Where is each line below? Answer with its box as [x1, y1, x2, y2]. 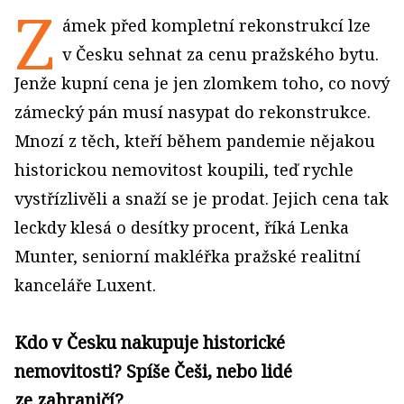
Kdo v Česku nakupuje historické [14, 330, 285, 354]
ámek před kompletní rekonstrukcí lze [62, 14, 371, 36]
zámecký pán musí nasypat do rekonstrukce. [14, 101, 371, 123]
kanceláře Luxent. [14, 274, 156, 296]
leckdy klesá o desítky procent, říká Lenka [14, 216, 349, 238]
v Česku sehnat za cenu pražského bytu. [62, 43, 379, 65]
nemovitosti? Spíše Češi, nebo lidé [14, 359, 292, 383]
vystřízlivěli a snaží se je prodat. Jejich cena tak [14, 188, 389, 209]
